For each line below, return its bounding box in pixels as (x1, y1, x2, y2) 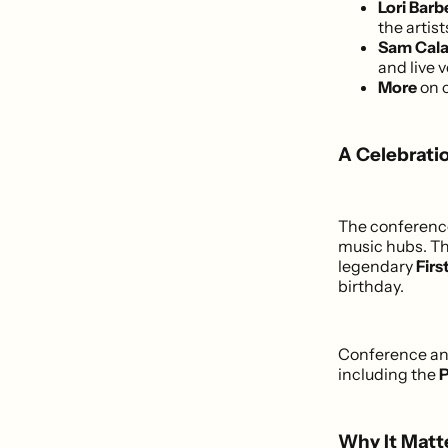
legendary (338, 255, 416, 276)
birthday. (338, 275, 404, 296)
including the (338, 363, 439, 384)
